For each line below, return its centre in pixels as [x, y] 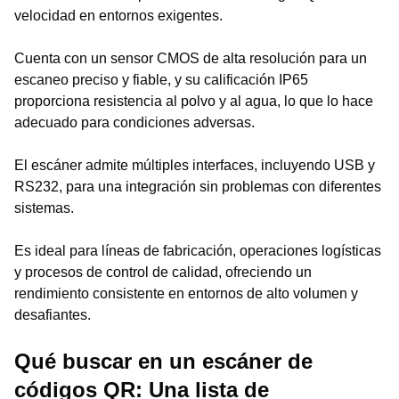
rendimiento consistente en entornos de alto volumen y [186, 293]
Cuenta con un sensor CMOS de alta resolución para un [191, 58]
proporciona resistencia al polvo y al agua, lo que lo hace [194, 101]
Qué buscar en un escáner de [163, 361]
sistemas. [44, 208]
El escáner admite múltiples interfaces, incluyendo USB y [195, 165]
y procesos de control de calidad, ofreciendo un [163, 272]
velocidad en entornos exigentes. [118, 16]
